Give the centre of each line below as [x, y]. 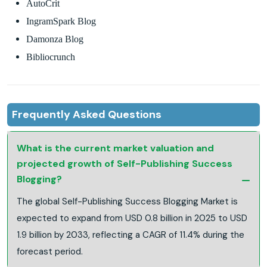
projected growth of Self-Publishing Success [125, 163]
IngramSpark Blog [61, 21]
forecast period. [50, 251]
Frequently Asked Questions [87, 114]
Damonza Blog [55, 39]
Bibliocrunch [51, 57]
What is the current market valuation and [115, 148]
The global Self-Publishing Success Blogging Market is [127, 201]
